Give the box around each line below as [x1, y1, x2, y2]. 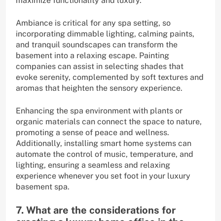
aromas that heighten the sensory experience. [16, 83, 183, 93]
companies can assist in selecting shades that [16, 62, 184, 72]
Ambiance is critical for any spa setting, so [16, 18, 171, 28]
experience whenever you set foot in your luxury [16, 171, 190, 181]
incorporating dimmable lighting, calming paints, [16, 29, 194, 39]
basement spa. [16, 182, 70, 192]
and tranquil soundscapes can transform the [16, 40, 178, 50]
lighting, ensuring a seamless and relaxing [16, 160, 170, 170]
